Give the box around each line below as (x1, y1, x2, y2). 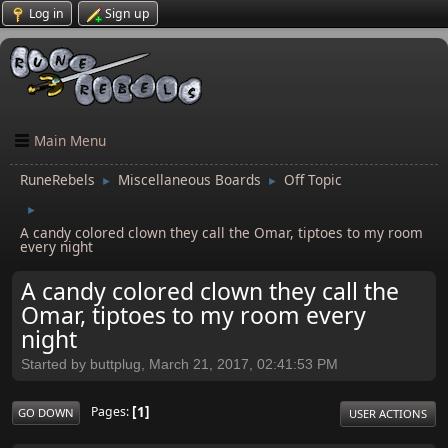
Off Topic (284, 170, 342, 189)
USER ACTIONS (349, 405, 427, 421)
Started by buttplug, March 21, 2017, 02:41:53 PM (21, 356, 338, 372)
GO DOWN (18, 404, 74, 420)
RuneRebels (20, 170, 95, 189)
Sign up (105, 5, 150, 22)
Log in (29, 5, 64, 22)
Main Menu (34, 131, 106, 150)
